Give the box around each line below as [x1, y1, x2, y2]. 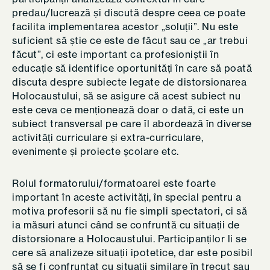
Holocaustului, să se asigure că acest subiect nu [12, 90, 240, 102]
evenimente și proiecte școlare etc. [12, 145, 179, 157]
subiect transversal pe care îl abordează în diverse [12, 118, 252, 130]
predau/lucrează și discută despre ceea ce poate [12, 7, 246, 19]
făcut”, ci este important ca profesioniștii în [12, 48, 219, 60]
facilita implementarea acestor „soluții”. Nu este [12, 20, 239, 33]
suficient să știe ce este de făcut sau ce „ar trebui [12, 34, 248, 46]
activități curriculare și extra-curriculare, [12, 131, 203, 143]
